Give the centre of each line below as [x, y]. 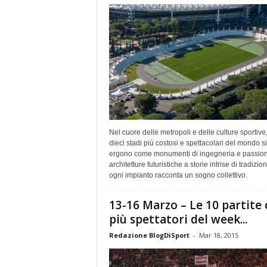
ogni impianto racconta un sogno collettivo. [178, 175]
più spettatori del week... [178, 219]
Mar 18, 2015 [218, 235]
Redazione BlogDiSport [149, 235]
